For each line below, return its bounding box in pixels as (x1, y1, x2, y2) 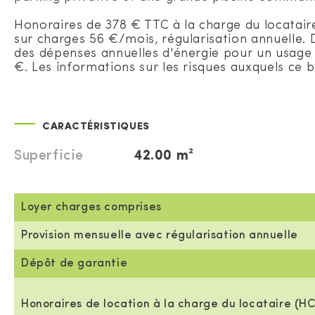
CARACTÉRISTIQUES (42, 122, 150, 132)
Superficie (14, 149, 84, 163)
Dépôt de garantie (21, 258, 128, 269)
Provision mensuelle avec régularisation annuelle (21, 230, 298, 241)
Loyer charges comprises (21, 202, 162, 213)
